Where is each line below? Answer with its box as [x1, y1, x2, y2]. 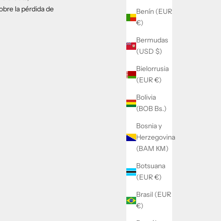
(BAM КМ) [136, 144, 169, 153]
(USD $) [136, 47, 162, 56]
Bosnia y [136, 121, 162, 131]
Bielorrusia [136, 64, 169, 74]
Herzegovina [136, 133, 175, 142]
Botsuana [136, 161, 165, 171]
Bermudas [136, 36, 168, 45]
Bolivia [136, 93, 156, 102]
